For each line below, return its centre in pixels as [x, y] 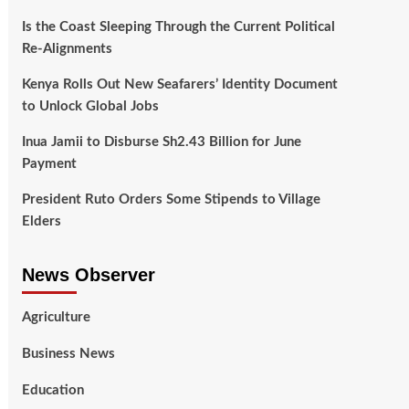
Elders [41, 222]
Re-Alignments [67, 49]
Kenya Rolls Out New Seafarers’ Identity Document [179, 85]
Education [52, 391]
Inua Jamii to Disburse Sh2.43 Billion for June [161, 142]
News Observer [88, 275]
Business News [68, 354]
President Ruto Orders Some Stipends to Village [171, 200]
